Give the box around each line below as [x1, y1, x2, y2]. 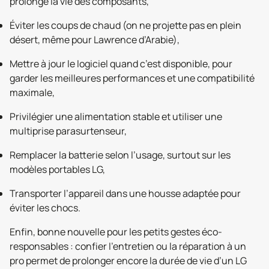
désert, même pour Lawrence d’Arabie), [10, 32, 180, 46]
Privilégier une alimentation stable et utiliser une [10, 109, 222, 123]
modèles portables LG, [10, 162, 105, 176]
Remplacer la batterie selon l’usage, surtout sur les [10, 148, 231, 162]
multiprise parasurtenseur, [10, 124, 127, 138]
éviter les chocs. [10, 201, 80, 214]
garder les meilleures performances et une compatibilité [10, 71, 255, 85]
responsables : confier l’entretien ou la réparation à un [10, 239, 246, 253]
